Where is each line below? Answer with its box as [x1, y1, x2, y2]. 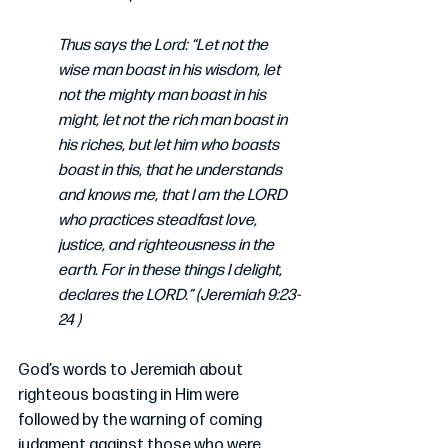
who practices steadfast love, [58, 211, 260, 231]
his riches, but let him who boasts [58, 136, 282, 156]
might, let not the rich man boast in [58, 111, 290, 131]
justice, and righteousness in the [58, 236, 277, 256]
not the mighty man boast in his [58, 86, 269, 106]
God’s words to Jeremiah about [18, 361, 246, 381]
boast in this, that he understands [58, 161, 285, 181]
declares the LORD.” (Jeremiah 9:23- [58, 286, 300, 306]
